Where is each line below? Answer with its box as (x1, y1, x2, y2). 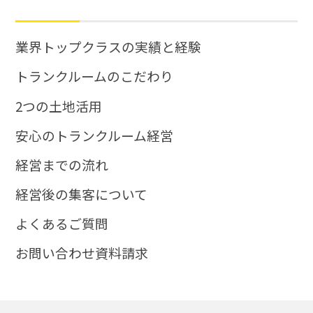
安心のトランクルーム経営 (15, 125, 173, 145)
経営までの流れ (15, 154, 108, 174)
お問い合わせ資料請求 (15, 243, 148, 263)
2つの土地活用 (15, 96, 102, 115)
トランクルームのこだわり (15, 66, 173, 86)
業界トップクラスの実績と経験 (15, 37, 201, 57)
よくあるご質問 (15, 214, 108, 233)
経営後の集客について (15, 184, 147, 203)
